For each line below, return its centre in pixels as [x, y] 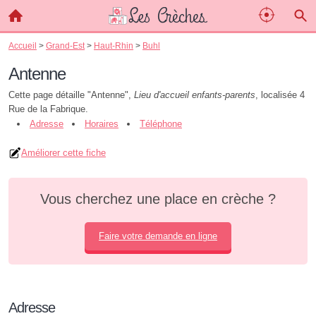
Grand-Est [65, 45]
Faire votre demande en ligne [158, 236]
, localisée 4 [280, 95]
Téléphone [161, 124]
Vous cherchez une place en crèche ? [158, 199]
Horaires [102, 124]
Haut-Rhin [114, 45]
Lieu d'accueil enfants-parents [195, 95]
